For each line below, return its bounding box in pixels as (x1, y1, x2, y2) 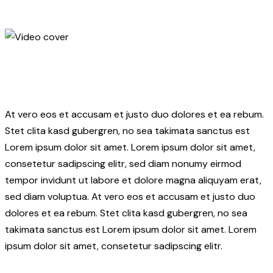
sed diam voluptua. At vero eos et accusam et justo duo (5, 190, 255, 203)
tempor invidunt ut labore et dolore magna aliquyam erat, (5, 173, 261, 186)
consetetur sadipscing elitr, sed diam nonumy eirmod (5, 157, 241, 170)
